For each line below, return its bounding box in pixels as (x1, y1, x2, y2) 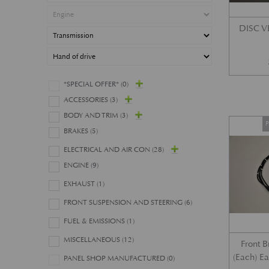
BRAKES (64, 127, 89, 136)
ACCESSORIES (64, 95, 109, 104)
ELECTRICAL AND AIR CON (64, 145, 151, 154)
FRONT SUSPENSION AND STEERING (64, 198, 183, 207)
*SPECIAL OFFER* (64, 80, 119, 89)
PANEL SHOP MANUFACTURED (64, 254, 166, 263)
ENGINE (64, 161, 89, 170)
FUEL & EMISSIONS (64, 217, 125, 226)
